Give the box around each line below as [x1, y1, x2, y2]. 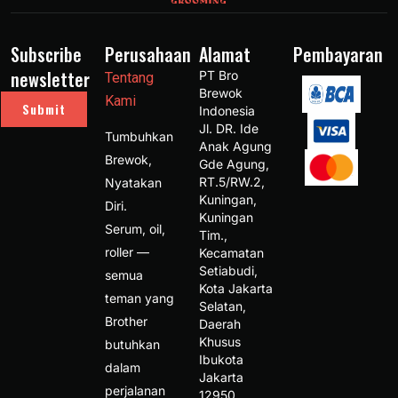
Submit [21, 99, 66, 118]
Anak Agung [199, 138, 272, 154]
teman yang [105, 291, 174, 306]
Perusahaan [105, 40, 191, 68]
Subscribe [11, 40, 82, 68]
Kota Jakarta [199, 280, 273, 296]
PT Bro [199, 67, 238, 83]
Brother [105, 314, 147, 330]
